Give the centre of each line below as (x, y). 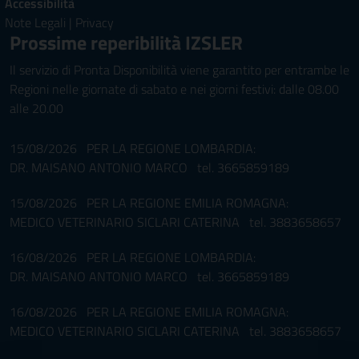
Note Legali (35, 23)
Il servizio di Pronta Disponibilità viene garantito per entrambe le (179, 70)
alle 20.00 (36, 109)
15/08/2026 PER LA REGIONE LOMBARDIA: (133, 149)
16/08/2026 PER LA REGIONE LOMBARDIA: (133, 258)
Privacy (95, 23)
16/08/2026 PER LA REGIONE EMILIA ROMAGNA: (149, 312)
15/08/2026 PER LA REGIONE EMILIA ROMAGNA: (149, 203)
